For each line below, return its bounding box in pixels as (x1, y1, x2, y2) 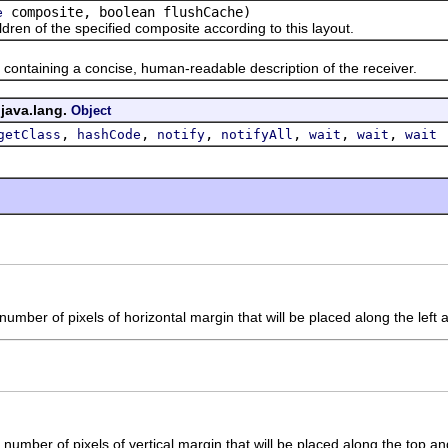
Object (71, 102, 111, 118)
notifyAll (221, 126, 293, 142)
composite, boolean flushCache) (3, 3, 251, 20)
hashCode (77, 126, 141, 142)
